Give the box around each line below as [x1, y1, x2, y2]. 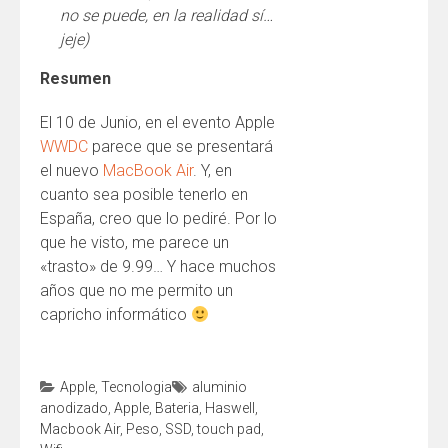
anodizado [40, 400, 108, 416]
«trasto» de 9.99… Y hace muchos [40, 257, 276, 276]
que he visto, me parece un [40, 233, 229, 252]
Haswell [205, 400, 255, 416]
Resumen [40, 69, 111, 88]
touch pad [197, 421, 261, 437]
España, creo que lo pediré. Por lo [40, 209, 277, 228]
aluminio [192, 379, 247, 395]
